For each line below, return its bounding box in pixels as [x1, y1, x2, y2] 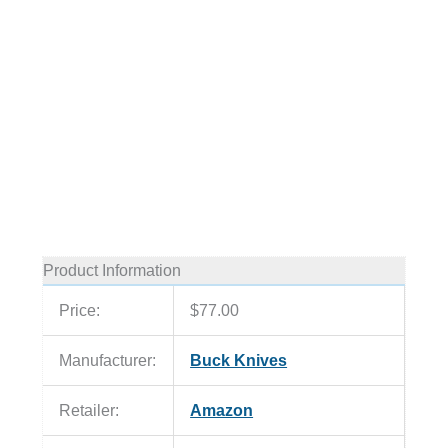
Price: [59, 301, 101, 320]
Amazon [190, 401, 254, 420]
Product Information [42, 261, 181, 280]
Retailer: [59, 401, 120, 420]
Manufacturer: [59, 351, 157, 370]
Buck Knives [190, 351, 288, 370]
